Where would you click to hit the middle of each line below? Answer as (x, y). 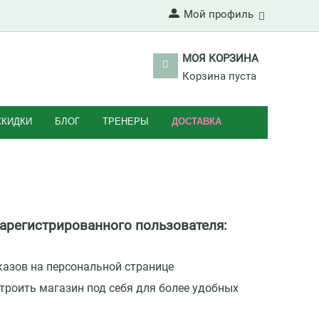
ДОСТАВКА (197, 121)
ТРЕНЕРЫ (126, 121)
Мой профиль (218, 14)
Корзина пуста (219, 76)
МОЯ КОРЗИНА (220, 58)
